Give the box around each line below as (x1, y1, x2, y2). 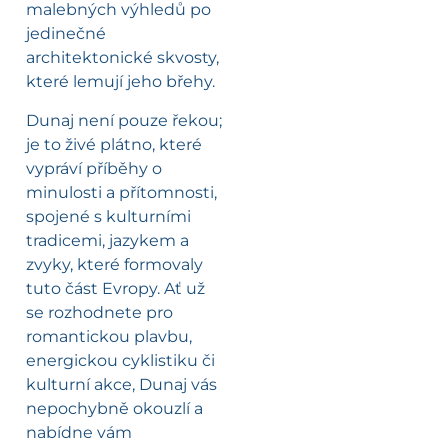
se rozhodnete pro (26, 302, 173, 322)
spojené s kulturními (26, 206, 191, 226)
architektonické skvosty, (26, 48, 219, 68)
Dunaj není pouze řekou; (26, 110, 222, 130)
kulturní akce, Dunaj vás (26, 374, 217, 394)
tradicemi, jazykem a (26, 230, 189, 250)
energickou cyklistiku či (26, 350, 215, 370)
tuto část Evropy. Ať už (26, 278, 205, 298)
